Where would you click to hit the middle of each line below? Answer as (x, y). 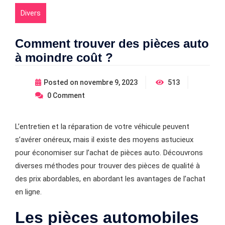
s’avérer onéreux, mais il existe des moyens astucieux (104, 139)
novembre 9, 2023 (109, 82)
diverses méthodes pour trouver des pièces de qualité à (107, 165)
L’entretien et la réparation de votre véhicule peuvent (102, 126)
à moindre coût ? (64, 57)
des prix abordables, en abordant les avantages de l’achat (110, 179)
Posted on (62, 82)
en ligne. (28, 192)
